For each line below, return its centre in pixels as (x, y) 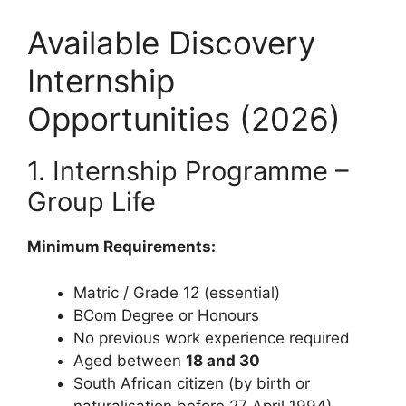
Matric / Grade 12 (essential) (177, 292)
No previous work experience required (212, 338)
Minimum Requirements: (121, 247)
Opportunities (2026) (184, 119)
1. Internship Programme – (188, 171)
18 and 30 (223, 360)
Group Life (92, 202)
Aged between (130, 360)
